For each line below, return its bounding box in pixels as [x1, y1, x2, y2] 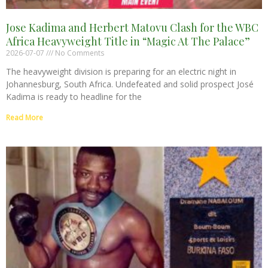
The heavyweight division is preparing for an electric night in [6, 65, 236, 77]
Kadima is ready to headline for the [6, 90, 142, 102]
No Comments [53, 47, 104, 58]
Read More [6, 112, 43, 123]
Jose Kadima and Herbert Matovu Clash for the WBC [6, 20, 258, 35]
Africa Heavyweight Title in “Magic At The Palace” [6, 33, 250, 48]
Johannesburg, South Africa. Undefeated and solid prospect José [6, 78, 254, 90]
